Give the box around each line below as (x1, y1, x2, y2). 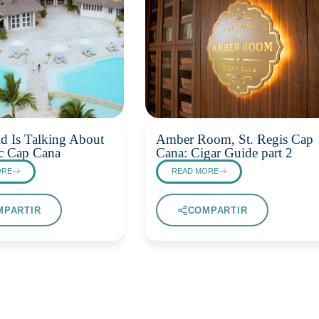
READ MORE (172, 167, 219, 176)
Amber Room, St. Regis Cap (156, 132, 313, 147)
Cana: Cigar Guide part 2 (156, 145, 293, 161)
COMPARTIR (187, 204, 248, 216)
